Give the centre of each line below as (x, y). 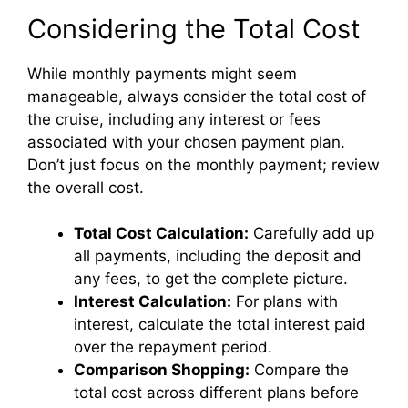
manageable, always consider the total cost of (197, 96)
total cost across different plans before (216, 393)
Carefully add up (311, 234)
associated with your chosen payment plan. (186, 142)
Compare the (299, 370)
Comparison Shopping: (162, 370)
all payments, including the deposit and (218, 256)
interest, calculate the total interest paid (220, 325)
